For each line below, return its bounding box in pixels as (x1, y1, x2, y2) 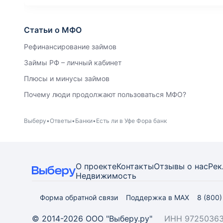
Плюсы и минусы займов (24, 74, 110, 83)
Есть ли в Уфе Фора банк (96, 116, 167, 124)
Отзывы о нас (154, 161, 208, 171)
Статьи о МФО (24, 25, 82, 35)
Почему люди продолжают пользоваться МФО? (24, 90, 186, 99)
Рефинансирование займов (24, 42, 116, 51)
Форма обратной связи (40, 193, 118, 202)
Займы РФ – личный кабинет (24, 58, 121, 67)
